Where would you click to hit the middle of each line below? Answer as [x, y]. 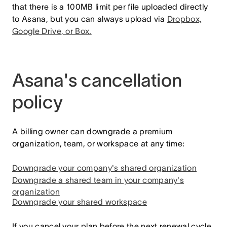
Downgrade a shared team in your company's [98, 180]
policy [37, 102]
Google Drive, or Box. [52, 31]
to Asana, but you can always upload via [90, 19]
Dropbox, [184, 19]
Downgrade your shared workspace [80, 202]
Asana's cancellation [97, 80]
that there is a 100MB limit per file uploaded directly [110, 7]
